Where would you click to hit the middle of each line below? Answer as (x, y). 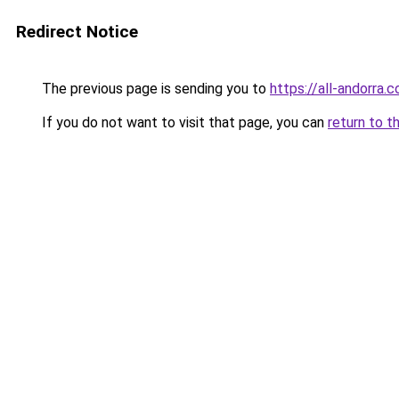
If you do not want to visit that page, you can (183, 122)
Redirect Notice (77, 32)
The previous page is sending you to (154, 89)
